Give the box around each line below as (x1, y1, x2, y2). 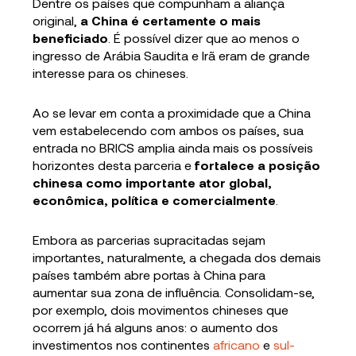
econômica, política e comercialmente (33, 192, 277, 207)
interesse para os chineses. (33, 64, 189, 80)
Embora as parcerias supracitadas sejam (33, 231, 266, 247)
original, (33, 12, 81, 28)
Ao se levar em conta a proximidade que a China (33, 104, 311, 120)
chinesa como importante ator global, (33, 174, 273, 190)
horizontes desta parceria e (33, 157, 195, 172)
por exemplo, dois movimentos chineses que (33, 301, 289, 317)
